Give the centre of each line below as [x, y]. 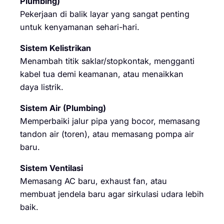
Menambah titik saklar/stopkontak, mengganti [107, 61]
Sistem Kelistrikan [55, 48]
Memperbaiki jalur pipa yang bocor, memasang [110, 121]
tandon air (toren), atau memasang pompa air [107, 134]
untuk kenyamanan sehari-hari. [80, 27]
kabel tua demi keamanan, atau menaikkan [102, 74]
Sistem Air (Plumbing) [63, 108]
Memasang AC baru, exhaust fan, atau [93, 181]
